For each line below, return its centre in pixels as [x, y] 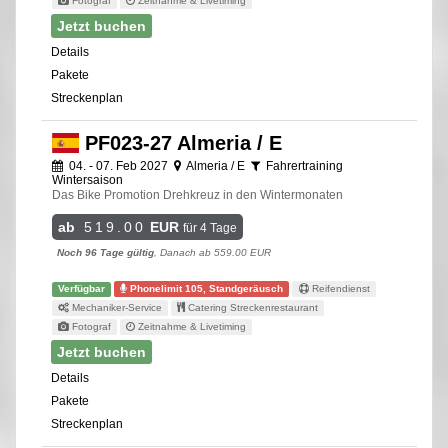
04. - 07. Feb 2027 [118, 165]
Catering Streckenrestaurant [252, 307]
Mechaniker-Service [116, 307]
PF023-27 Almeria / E [180, 142]
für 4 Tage [210, 227]
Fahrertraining [303, 165]
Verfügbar [82, 288]
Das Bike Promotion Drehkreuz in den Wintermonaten [197, 194]
